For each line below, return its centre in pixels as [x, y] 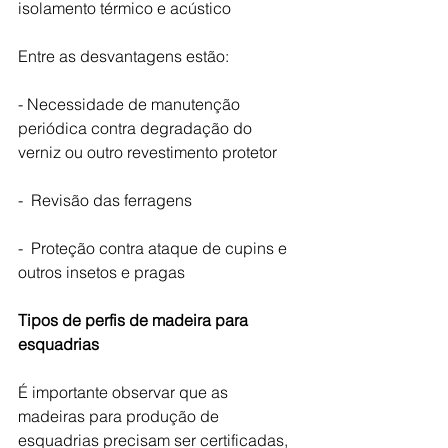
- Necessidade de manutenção [131, 103]
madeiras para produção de [120, 415]
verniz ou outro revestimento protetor [147, 151]
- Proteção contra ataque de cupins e [154, 247]
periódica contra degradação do [137, 127]
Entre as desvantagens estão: [125, 55]
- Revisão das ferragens [105, 199]
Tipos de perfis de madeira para [135, 319]
